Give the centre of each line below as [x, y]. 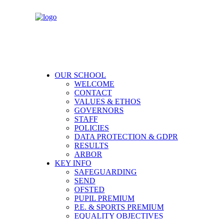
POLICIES [92, 128]
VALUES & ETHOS [108, 101]
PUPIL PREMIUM [104, 198]
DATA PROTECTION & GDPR [126, 137]
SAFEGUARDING [106, 172]
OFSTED [89, 189]
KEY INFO [73, 163]
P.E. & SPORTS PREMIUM [119, 207]
